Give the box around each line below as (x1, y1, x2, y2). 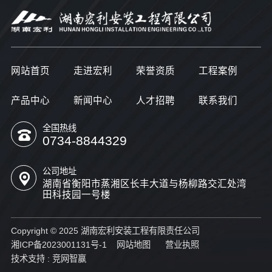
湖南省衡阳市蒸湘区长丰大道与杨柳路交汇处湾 (42, 178, 247, 189)
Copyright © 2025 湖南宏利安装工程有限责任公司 (10, 226, 205, 236)
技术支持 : (10, 254, 52, 264)
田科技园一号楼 (42, 189, 111, 200)
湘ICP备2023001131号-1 (10, 240, 107, 250)
